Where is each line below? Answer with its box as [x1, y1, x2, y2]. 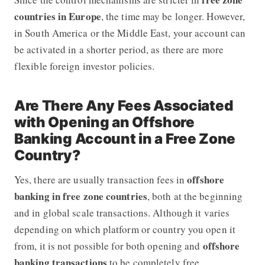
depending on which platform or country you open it [14, 222, 235, 236]
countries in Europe [14, 8, 101, 24]
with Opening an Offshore [14, 113, 195, 131]
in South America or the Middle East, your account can [14, 25, 246, 40]
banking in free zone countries [14, 188, 147, 203]
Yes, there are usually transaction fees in [14, 172, 188, 186]
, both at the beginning [147, 189, 243, 203]
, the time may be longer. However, [101, 9, 245, 23]
